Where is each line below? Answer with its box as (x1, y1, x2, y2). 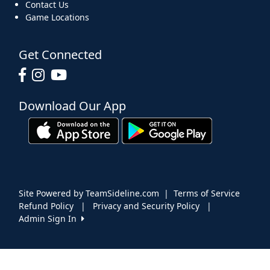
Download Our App (19, 98, 126, 115)
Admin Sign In (19, 213, 81, 225)
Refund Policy (19, 200, 74, 212)
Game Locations (25, 11, 89, 24)
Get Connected (19, 46, 102, 63)
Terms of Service (174, 187, 240, 199)
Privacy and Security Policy (93, 200, 199, 212)
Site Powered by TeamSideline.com (19, 187, 159, 199)
